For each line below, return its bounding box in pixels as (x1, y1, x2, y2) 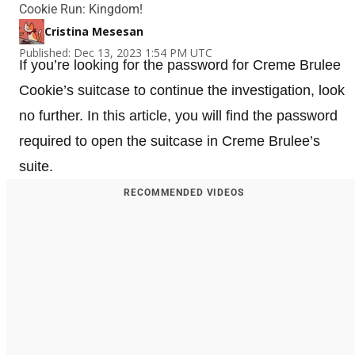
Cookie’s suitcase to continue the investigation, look (19, 82, 345, 98)
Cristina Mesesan (44, 23, 143, 39)
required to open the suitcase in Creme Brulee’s (19, 132, 320, 149)
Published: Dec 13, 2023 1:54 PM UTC (19, 44, 212, 60)
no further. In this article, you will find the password (19, 107, 338, 124)
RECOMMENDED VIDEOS (124, 186, 244, 198)
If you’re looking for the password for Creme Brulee (19, 56, 341, 73)
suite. (19, 158, 53, 174)
